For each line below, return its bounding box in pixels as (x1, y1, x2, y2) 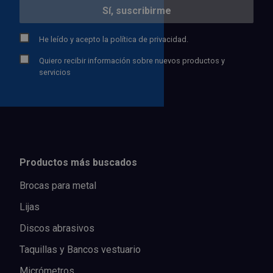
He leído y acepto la (39, 34, 110, 44)
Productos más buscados (19, 156, 137, 168)
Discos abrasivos (19, 222, 94, 234)
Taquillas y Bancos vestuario (19, 243, 141, 255)
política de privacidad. (110, 34, 188, 44)
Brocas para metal (19, 179, 96, 191)
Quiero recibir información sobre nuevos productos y (39, 55, 225, 65)
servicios (39, 67, 71, 77)
